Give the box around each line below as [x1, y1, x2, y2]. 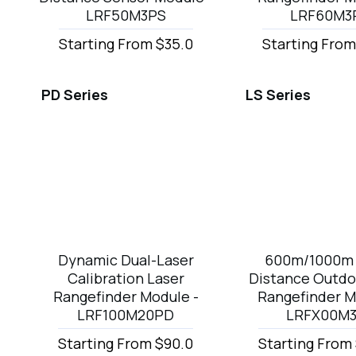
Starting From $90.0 [58, 333, 194, 353]
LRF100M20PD [77, 304, 175, 324]
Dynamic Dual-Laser [57, 250, 194, 269]
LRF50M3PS [85, 6, 166, 25]
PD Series [41, 85, 108, 105]
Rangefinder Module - [52, 286, 199, 306]
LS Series [245, 85, 311, 105]
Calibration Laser [67, 268, 184, 288]
